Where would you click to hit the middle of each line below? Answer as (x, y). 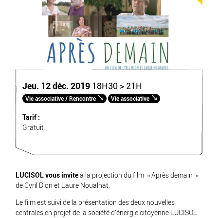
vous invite (62, 176)
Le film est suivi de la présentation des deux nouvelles (95, 203)
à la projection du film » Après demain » (138, 176)
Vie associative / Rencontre (61, 99)
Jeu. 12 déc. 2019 (56, 86)
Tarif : (31, 117)
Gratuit (33, 127)
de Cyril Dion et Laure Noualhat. (63, 186)
